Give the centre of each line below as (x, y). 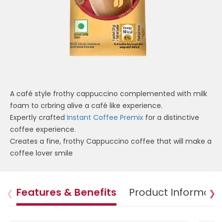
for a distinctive (171, 118)
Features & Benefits (66, 193)
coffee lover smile (41, 153)
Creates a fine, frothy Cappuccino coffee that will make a (111, 141)
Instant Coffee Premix (105, 118)
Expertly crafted (38, 118)
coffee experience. (43, 130)
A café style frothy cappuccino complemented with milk (109, 94)
